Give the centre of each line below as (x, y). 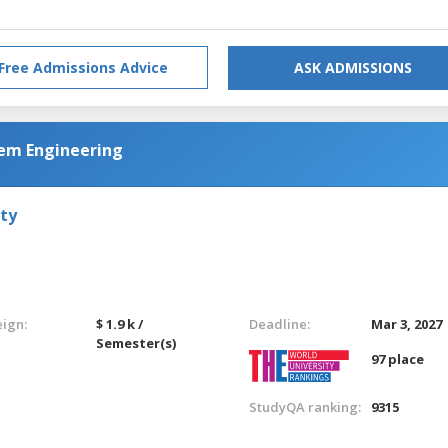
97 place (398, 358)
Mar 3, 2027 (407, 323)
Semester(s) (136, 342)
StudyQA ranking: (304, 406)
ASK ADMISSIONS (353, 67)
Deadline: (279, 323)
